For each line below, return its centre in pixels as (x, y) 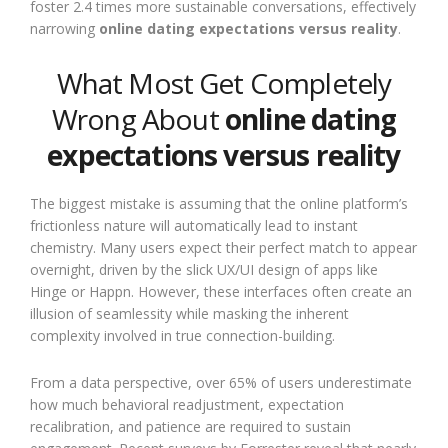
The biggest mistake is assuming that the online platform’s (219, 203)
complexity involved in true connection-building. (182, 335)
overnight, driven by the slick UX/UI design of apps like (204, 269)
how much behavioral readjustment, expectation (187, 404)
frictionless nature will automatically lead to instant (194, 225)
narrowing (64, 28)
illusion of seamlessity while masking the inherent (189, 313)
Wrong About (138, 118)
